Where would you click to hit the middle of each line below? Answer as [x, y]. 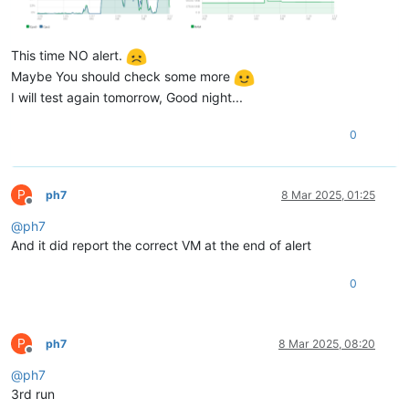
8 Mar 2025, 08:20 [327, 343]
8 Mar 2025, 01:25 [328, 194]
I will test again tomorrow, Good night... [127, 97]
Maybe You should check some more [122, 76]
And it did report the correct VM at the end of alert [161, 245]
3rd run [33, 393]
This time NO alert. [68, 56]
